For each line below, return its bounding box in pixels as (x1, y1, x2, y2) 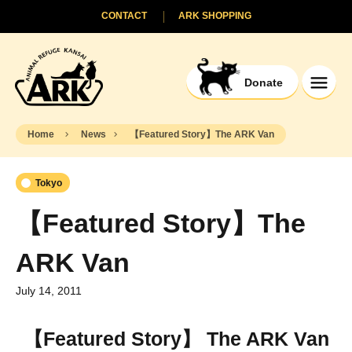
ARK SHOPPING (178, 10, 251, 22)
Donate (244, 76, 283, 90)
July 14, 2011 (16, 284, 82, 297)
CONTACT (101, 10, 147, 22)
